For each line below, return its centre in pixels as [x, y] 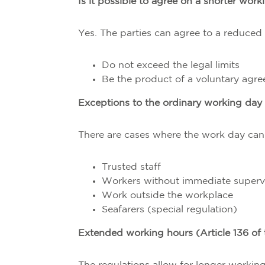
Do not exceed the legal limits [171, 65]
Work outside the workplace [167, 195]
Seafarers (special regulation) [169, 210]
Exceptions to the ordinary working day [170, 103]
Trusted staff [131, 167]
